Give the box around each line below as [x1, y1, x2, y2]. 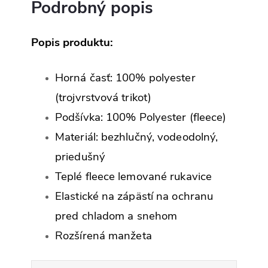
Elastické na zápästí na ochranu [55, 188, 214, 204]
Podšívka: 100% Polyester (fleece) [55, 109, 230, 125]
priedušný [55, 148, 105, 165]
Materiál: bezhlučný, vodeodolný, [55, 129, 218, 145]
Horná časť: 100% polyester [55, 69, 196, 86]
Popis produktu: [31, 34, 113, 50]
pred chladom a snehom [55, 208, 178, 224]
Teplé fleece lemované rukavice [55, 168, 212, 184]
